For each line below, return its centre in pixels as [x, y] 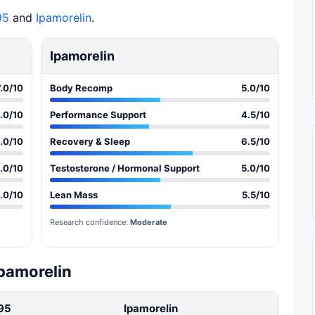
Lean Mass [74, 194]
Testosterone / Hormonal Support [125, 168]
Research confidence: [90, 222]
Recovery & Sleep [90, 141]
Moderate [149, 222]
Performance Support [98, 114]
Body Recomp [81, 88]
